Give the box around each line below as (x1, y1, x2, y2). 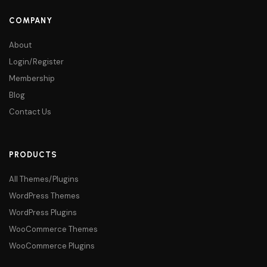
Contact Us (9, 107, 51, 117)
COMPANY (9, 16, 52, 25)
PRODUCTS (9, 150, 57, 159)
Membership (9, 73, 55, 83)
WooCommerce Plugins (9, 241, 95, 251)
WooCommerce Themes (9, 224, 98, 234)
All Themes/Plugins (9, 174, 79, 184)
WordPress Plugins (9, 207, 77, 218)
